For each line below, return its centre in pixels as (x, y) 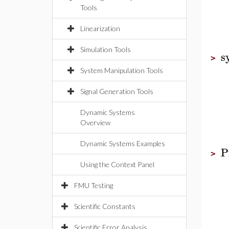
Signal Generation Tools (117, 91)
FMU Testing (94, 185)
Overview (95, 122)
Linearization (100, 28)
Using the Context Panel (117, 164)
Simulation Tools (106, 49)
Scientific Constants (105, 206)
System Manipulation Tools (122, 70)
